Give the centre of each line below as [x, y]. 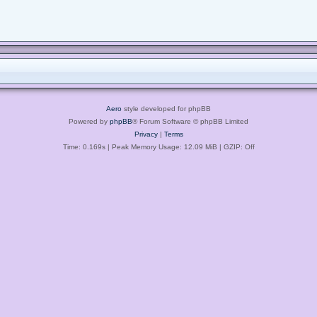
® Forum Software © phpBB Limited [190, 121]
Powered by [89, 121]
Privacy [146, 134]
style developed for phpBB [166, 108]
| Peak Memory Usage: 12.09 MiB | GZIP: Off [180, 146]
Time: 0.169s [84, 146]
